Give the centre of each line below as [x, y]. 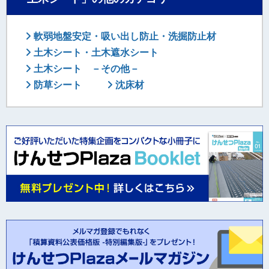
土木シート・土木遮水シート [95, 52]
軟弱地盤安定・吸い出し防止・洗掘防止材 [124, 36]
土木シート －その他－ [85, 68]
